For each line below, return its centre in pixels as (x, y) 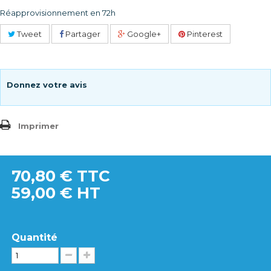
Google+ (143, 34)
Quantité (34, 237)
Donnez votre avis (47, 85)
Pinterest (204, 34)
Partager (82, 34)
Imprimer (38, 126)
